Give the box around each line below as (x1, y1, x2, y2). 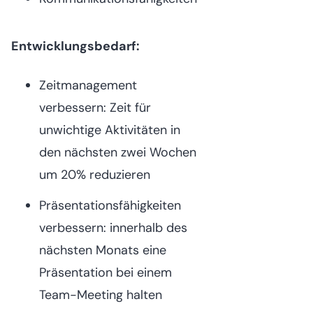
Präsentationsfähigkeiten (39, 196, 181, 214)
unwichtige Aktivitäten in (39, 121, 180, 138)
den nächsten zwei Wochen (39, 143, 196, 161)
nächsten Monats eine (39, 241, 166, 259)
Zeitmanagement (39, 76, 137, 94)
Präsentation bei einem (39, 263, 172, 281)
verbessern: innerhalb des (39, 219, 187, 236)
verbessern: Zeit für (39, 99, 151, 116)
